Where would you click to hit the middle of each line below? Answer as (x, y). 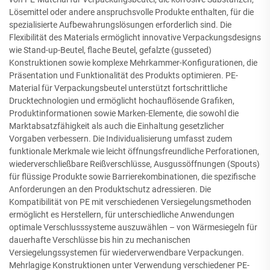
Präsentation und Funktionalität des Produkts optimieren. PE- (124, 75)
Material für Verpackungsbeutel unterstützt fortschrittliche (118, 88)
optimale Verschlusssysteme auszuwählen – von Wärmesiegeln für (133, 227)
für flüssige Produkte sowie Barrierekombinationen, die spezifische (132, 177)
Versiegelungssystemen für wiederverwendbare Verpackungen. (127, 253)
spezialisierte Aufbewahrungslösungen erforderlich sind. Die (120, 25)
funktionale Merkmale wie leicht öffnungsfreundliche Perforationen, (134, 151)
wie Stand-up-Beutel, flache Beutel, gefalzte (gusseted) (110, 50)
